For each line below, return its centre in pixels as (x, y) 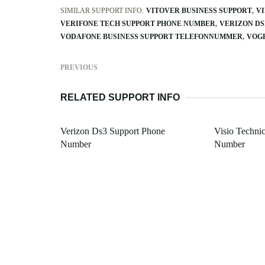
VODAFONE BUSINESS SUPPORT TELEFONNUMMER (151, 37)
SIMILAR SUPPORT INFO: (102, 11)
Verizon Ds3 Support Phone (113, 131)
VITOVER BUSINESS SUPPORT (199, 11)
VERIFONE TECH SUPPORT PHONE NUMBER (138, 24)
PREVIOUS (79, 68)
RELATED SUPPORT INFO (120, 98)
